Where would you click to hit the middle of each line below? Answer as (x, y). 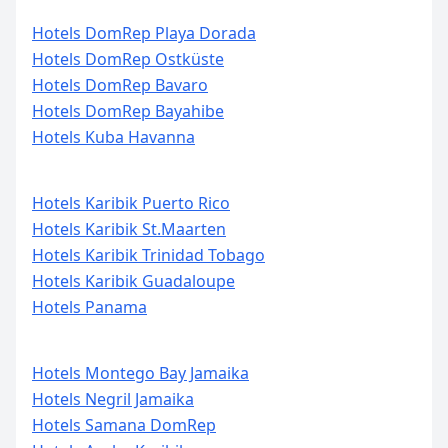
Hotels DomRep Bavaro (120, 85)
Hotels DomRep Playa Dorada (144, 33)
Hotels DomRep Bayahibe (128, 111)
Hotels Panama (89, 307)
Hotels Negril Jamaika (113, 399)
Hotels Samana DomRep (124, 425)
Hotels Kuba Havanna (113, 137)
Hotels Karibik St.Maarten (129, 229)
